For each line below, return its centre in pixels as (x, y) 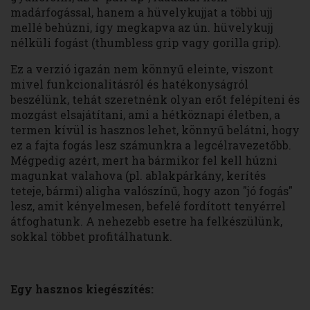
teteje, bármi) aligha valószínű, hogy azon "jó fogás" (152, 191)
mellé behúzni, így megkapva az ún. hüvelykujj (142, 28)
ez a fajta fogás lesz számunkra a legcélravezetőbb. (151, 145)
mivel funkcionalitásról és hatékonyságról (129, 84)
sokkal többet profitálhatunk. (91, 237)
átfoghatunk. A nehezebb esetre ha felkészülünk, (146, 221)
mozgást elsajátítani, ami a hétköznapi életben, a (145, 115)
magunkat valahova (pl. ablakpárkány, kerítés (138, 176)
